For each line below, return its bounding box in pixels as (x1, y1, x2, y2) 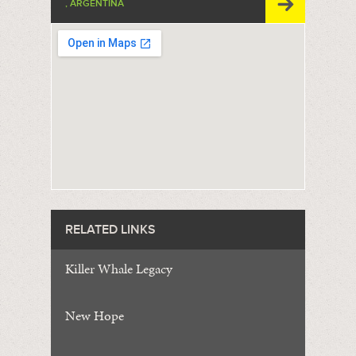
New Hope (64, 306, 124, 326)
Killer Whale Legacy (64, 259, 172, 279)
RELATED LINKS (64, 222, 156, 238)
